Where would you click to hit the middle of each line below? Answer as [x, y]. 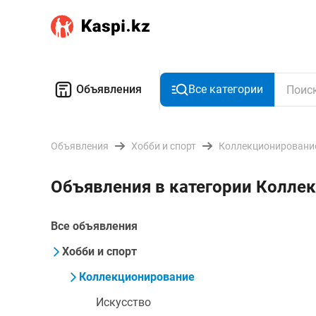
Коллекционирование [137, 277]
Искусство [123, 302]
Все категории [226, 89]
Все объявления [94, 226]
